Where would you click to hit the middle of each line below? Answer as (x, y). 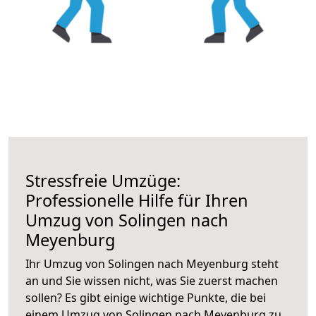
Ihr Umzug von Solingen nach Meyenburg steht (152, 263)
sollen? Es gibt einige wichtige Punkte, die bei (146, 297)
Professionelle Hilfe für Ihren (137, 200)
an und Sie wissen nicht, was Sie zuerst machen (152, 280)
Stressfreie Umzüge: (103, 180)
